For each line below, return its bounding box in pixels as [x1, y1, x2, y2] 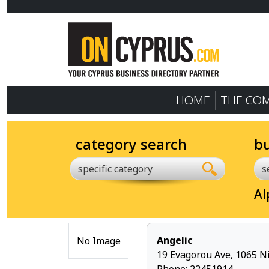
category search [76, 134, 187, 154]
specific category [78, 162, 153, 175]
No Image [76, 234, 121, 247]
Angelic [157, 234, 193, 247]
